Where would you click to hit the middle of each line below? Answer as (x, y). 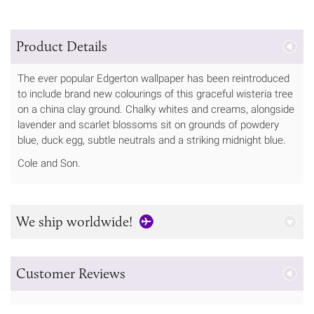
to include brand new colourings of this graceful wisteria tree (155, 94)
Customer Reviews (71, 273)
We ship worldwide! (74, 221)
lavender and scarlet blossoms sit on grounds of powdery (148, 124)
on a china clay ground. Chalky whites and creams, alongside (156, 109)
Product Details (62, 46)
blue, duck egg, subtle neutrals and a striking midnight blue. (153, 140)
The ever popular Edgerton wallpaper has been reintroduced (153, 78)
